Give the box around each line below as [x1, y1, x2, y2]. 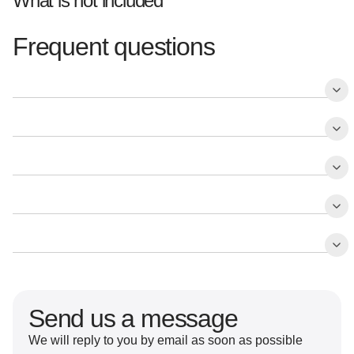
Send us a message [28, 303, 238, 333]
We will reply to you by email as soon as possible [28, 333, 303, 347]
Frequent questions [13, 32, 215, 61]
